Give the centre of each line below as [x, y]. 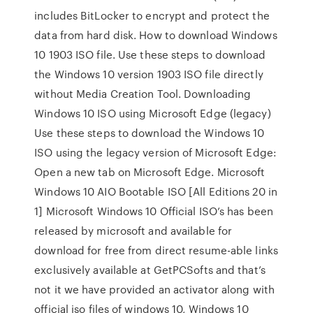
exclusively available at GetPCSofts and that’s [150, 270]
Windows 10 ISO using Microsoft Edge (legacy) [153, 113]
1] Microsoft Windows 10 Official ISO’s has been [154, 211]
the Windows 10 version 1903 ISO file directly [149, 74]
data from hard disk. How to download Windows [156, 35]
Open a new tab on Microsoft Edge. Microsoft [150, 172]
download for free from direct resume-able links [156, 250]
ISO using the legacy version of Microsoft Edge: [155, 152]
